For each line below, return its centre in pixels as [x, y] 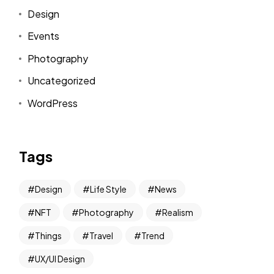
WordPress [53, 103]
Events [44, 36]
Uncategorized [62, 81]
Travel [102, 235]
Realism [177, 212]
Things [48, 235]
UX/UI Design [60, 258]
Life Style [109, 189]
